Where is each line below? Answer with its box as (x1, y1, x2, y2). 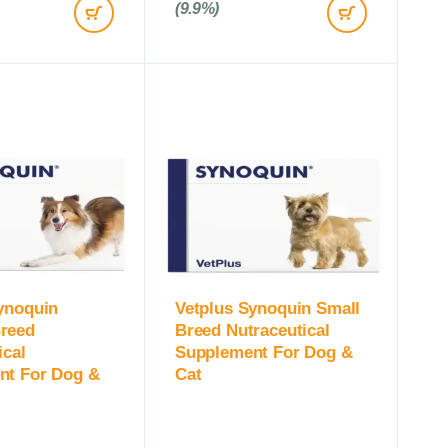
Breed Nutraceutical (175, 320, 330, 340)
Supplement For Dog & (175, 342, 353, 362)
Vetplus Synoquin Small (175, 298, 361, 318)
